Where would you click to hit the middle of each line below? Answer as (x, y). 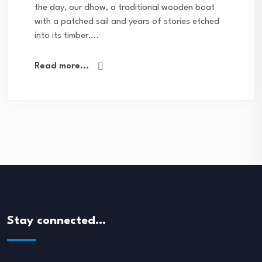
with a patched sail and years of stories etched (127, 22)
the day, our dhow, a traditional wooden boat (125, 8)
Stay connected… (56, 221)
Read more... (62, 66)
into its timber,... (67, 36)
